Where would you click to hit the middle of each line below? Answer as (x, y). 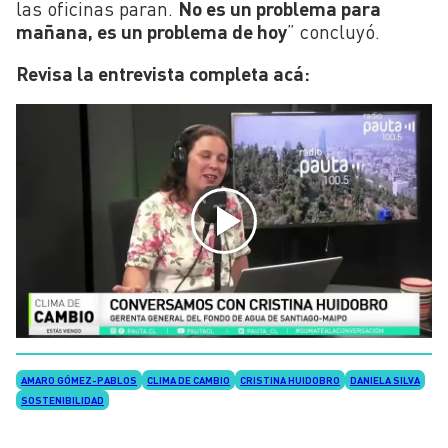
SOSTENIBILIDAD (62, 400)
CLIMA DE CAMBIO (188, 380)
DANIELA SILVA (385, 380)
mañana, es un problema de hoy (151, 31)
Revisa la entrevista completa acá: (165, 73)
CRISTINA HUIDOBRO (290, 380)
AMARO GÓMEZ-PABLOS (79, 380)
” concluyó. (333, 31)
